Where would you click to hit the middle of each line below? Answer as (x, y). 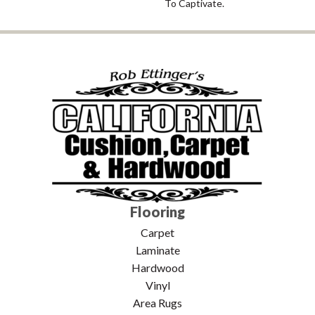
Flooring (157, 211)
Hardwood (157, 267)
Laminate (157, 250)
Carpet (157, 232)
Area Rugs (157, 302)
